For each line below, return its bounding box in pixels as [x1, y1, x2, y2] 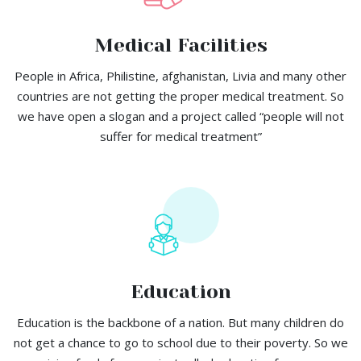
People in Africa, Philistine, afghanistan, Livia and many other [15, 68, 346, 84]
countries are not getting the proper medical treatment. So [17, 88, 344, 104]
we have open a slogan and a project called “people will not [17, 108, 344, 124]
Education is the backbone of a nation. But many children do [17, 314, 344, 330]
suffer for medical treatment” [99, 128, 262, 144]
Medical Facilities [93, 34, 268, 56]
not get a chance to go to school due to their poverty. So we [13, 334, 348, 351]
